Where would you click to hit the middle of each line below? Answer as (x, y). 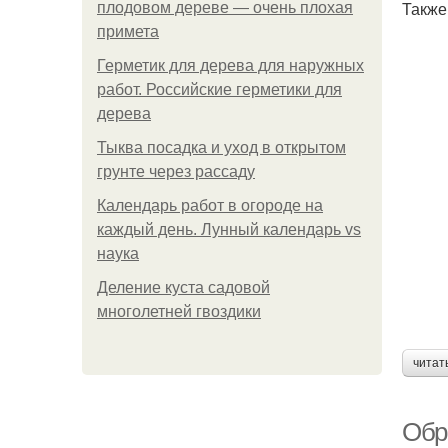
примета (128, 31)
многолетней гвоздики (179, 311)
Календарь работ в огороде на (210, 205)
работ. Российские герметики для (219, 89)
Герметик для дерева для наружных (230, 65)
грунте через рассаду (176, 171)
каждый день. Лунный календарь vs (229, 229)
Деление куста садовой (183, 287)
